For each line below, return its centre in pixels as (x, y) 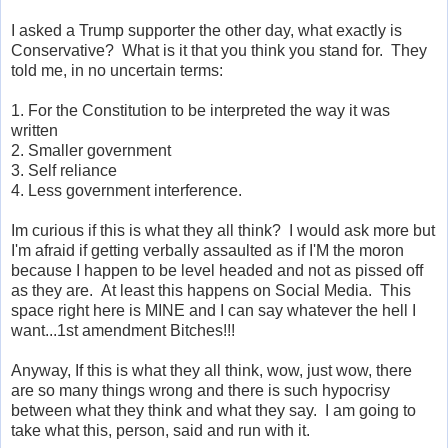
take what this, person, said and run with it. (160, 430)
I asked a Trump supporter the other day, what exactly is (206, 30)
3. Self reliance (64, 170)
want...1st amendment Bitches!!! (123, 330)
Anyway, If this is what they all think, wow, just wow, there (211, 370)
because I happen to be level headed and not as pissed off (217, 270)
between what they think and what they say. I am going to (213, 410)
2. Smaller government (91, 150)
